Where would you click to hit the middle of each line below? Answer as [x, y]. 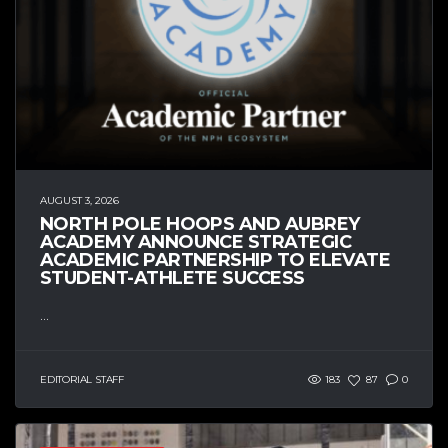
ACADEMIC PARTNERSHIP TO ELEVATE [215, 260]
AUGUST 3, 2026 [79, 201]
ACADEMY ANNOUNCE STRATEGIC [195, 242]
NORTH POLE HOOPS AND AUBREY [200, 224]
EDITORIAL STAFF [82, 379]
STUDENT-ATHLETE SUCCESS [172, 278]
